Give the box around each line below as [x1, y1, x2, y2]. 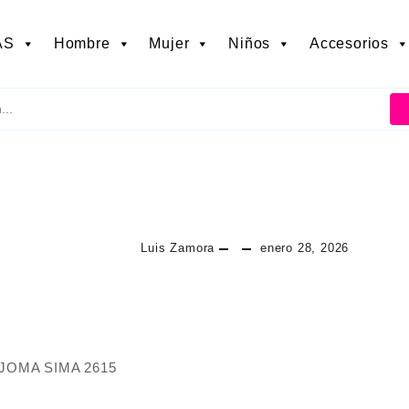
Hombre [53, 36, 110, 51]
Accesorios [309, 36, 389, 51]
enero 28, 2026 [259, 241, 350, 255]
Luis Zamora [141, 241, 215, 255]
